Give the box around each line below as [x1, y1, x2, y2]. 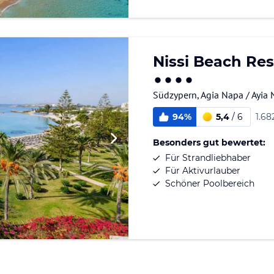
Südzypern [153, 89, 197, 102]
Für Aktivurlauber [165, 165, 240, 177]
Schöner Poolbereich [165, 178, 254, 190]
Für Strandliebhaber [165, 152, 251, 164]
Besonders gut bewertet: [153, 137, 265, 149]
